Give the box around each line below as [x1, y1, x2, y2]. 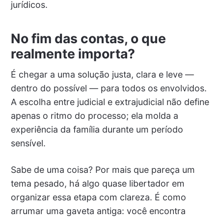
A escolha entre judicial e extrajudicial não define [10, 97, 209, 108]
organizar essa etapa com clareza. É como [10, 192, 186, 203]
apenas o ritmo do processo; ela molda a [10, 110, 178, 121]
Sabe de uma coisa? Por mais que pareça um [10, 165, 195, 175]
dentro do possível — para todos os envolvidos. [10, 83, 207, 94]
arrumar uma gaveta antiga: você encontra [10, 206, 186, 217]
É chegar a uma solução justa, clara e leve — [10, 69, 194, 80]
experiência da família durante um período [10, 124, 183, 135]
